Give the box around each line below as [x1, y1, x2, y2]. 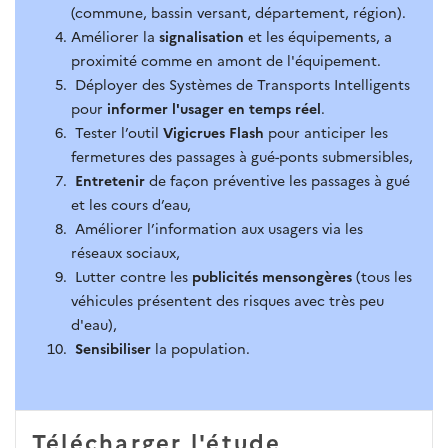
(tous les [352, 265, 412, 286]
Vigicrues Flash [163, 121, 264, 142]
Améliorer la [71, 25, 155, 46]
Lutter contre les [71, 265, 192, 286]
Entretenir [75, 169, 149, 190]
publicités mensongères [192, 265, 352, 286]
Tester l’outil [71, 121, 163, 142]
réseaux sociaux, [71, 241, 180, 262]
